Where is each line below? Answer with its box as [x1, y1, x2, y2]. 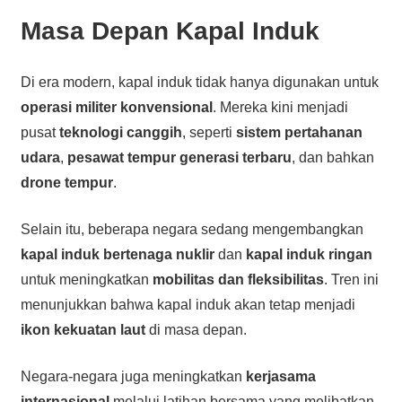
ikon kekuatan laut [20, 321, 145, 337]
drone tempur [20, 174, 113, 190]
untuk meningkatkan [20, 271, 153, 287]
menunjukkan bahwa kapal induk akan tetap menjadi [20, 296, 355, 312]
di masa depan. [144, 321, 247, 337]
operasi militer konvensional [20, 99, 213, 115]
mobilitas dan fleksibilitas [152, 271, 324, 287]
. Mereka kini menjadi [212, 99, 348, 115]
